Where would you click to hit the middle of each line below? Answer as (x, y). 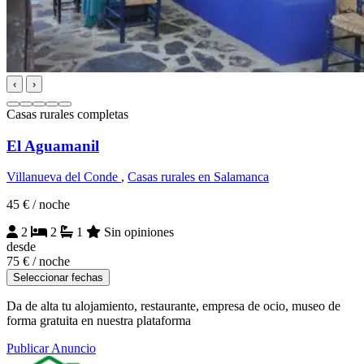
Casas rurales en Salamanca (198, 177)
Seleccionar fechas (58, 278)
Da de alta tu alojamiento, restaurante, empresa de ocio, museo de (173, 306)
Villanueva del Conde (64, 177)
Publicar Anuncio (51, 349)
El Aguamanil (53, 145)
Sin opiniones (137, 232)
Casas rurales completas (67, 114)
